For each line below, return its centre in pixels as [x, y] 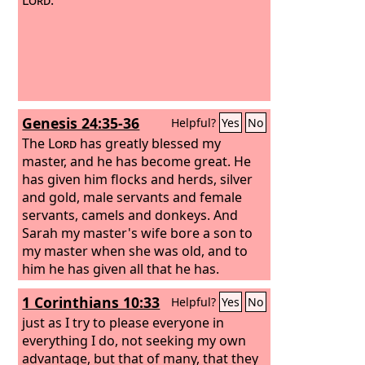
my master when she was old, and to [135, 251]
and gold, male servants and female [132, 197]
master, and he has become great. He [137, 161]
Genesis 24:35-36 [81, 123]
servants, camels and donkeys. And [130, 215]
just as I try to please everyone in [123, 322]
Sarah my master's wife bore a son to [138, 233]
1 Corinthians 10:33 [91, 302]
